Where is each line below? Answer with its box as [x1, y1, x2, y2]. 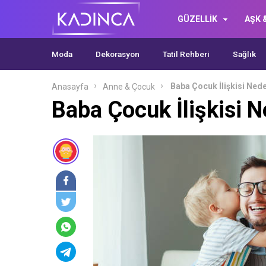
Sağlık [233, 49, 256, 59]
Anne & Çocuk [103, 81, 155, 91]
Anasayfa [52, 81, 88, 91]
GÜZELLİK [178, 14, 217, 24]
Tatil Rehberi [163, 49, 210, 59]
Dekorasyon [96, 49, 140, 59]
